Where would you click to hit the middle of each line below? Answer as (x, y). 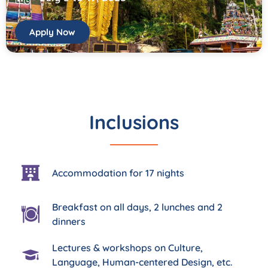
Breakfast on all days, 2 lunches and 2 (137, 207)
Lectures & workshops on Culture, (127, 248)
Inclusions (134, 122)
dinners (68, 222)
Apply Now (52, 32)
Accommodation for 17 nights (118, 173)
